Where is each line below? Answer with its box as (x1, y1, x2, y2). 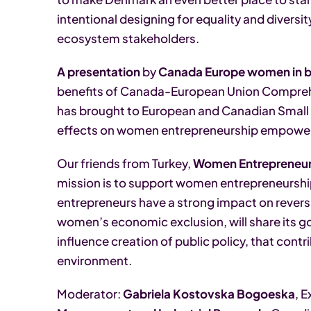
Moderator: (57, 285, 121, 301)
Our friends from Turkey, (57, 155, 193, 171)
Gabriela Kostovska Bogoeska (121, 285, 295, 301)
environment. (57, 252, 132, 268)
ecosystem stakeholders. (57, 30, 199, 46)
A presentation (57, 63, 142, 79)
